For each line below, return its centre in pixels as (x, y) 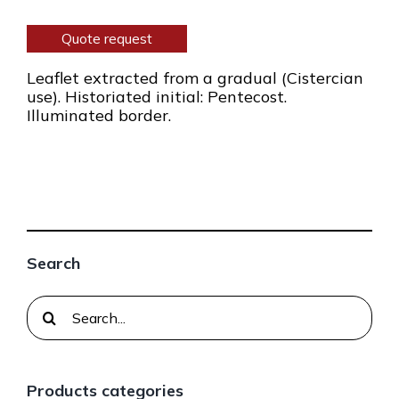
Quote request (107, 38)
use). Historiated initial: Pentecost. (157, 97)
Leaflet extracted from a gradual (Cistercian (195, 78)
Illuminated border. (99, 115)
